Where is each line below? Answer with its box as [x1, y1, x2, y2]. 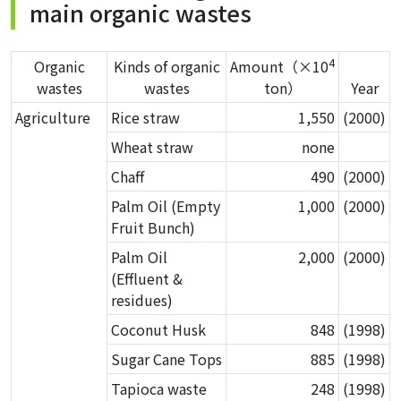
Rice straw [111, 107, 180, 128]
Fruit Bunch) [111, 217, 195, 238]
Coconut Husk [111, 319, 206, 340]
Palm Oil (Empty [111, 195, 220, 217]
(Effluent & [111, 268, 183, 289]
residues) [111, 289, 173, 311]
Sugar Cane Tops [111, 348, 222, 370]
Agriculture [15, 107, 90, 128]
